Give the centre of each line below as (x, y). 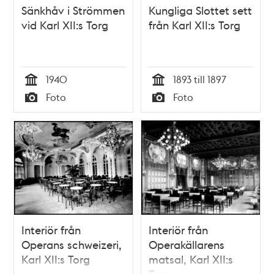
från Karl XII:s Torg (194, 25)
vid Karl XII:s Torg (65, 25)
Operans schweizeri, (72, 245)
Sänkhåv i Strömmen (73, 10)
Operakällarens (187, 245)
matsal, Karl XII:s (191, 259)
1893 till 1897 (200, 80)
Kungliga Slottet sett (200, 10)
